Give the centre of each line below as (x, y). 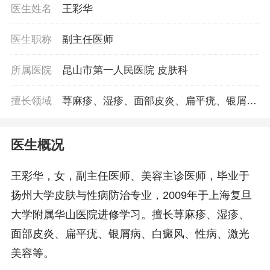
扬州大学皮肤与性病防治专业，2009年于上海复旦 (131, 196)
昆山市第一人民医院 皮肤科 (125, 70)
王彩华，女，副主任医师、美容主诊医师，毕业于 (130, 176)
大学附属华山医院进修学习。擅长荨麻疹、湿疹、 (130, 215)
